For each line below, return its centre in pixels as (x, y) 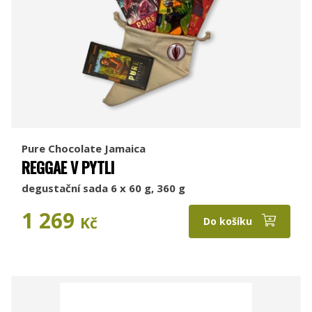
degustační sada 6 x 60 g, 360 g (103, 188)
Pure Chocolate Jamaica (84, 148)
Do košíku (229, 221)
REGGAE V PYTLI (68, 167)
